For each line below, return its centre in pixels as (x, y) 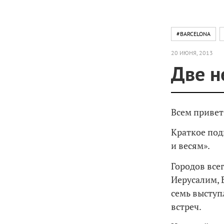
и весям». (190, 146)
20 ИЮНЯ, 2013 (192, 53)
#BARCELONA (193, 34)
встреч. (186, 206)
